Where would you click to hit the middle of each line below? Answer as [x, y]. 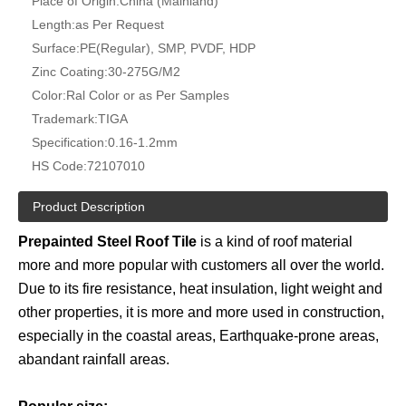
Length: [53, 25]
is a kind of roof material [275, 242]
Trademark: [65, 119]
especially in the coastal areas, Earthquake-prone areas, [198, 336]
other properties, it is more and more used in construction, [201, 313]
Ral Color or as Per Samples [148, 96]
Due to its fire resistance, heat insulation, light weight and [200, 289]
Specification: [70, 143]
